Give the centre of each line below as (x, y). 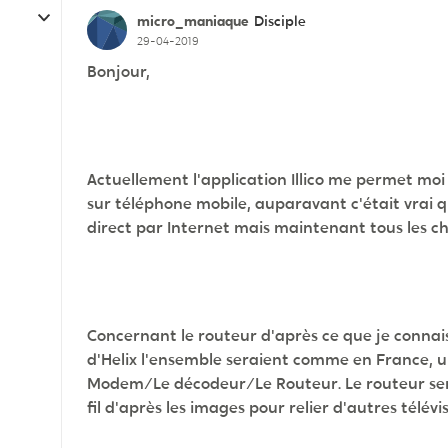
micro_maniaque (193, 20)
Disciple (280, 21)
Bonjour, (118, 71)
